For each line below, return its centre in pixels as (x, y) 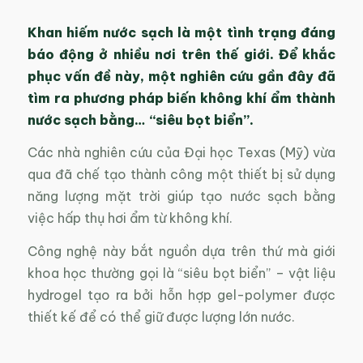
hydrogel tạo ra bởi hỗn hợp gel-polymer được (181, 295)
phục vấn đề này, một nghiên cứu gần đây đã (181, 76)
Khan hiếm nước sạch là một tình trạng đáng (181, 32)
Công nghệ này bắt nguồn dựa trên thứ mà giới (181, 251)
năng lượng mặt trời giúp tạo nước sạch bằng (181, 196)
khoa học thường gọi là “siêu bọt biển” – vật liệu (181, 273)
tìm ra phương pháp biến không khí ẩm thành (181, 98)
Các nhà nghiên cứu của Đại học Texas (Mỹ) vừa (181, 153)
